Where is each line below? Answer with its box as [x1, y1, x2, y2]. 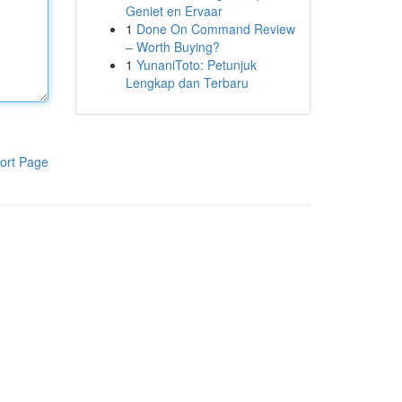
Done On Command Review [135, 20, 295, 38]
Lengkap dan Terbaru [125, 74, 249, 92]
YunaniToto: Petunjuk [135, 56, 257, 74]
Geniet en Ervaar [125, 2, 223, 20]
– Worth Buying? [125, 38, 220, 56]
